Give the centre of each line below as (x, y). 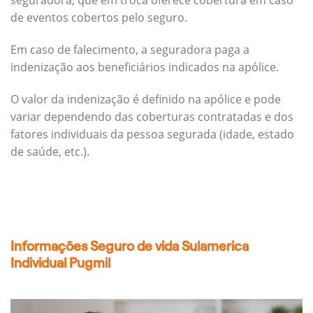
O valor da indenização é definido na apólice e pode (146, 99)
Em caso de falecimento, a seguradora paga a (130, 50)
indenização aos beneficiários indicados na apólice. (145, 67)
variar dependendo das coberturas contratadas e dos (152, 116)
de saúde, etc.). (50, 151)
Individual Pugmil (60, 263)
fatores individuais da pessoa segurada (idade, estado (152, 134)
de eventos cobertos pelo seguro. (99, 18)
